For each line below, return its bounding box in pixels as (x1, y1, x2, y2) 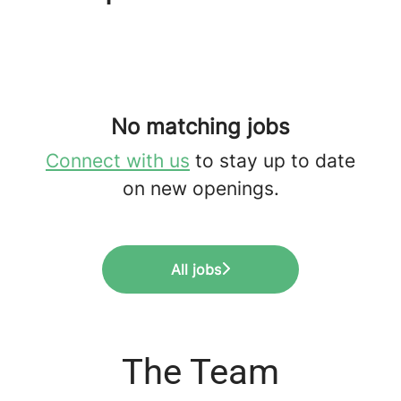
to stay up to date (190, 149, 355, 172)
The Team (122, 350, 279, 393)
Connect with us (46, 149, 190, 172)
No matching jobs (111, 113, 290, 140)
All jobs (171, 260, 221, 278)
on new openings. (122, 176, 279, 200)
